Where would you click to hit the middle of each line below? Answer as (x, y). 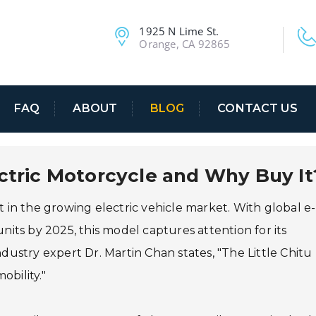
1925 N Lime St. (179, 31)
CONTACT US (257, 109)
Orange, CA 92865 (185, 44)
